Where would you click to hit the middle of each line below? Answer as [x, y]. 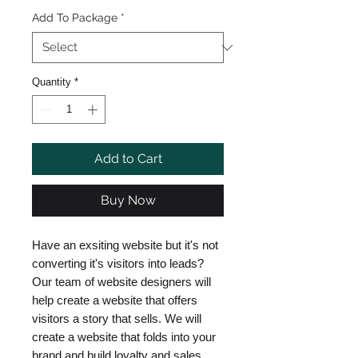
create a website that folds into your [124, 336]
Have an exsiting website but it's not [125, 245]
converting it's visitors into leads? [118, 263]
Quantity [52, 82]
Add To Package [75, 18]
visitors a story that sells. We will [117, 318]
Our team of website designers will [121, 281]
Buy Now [128, 200]
